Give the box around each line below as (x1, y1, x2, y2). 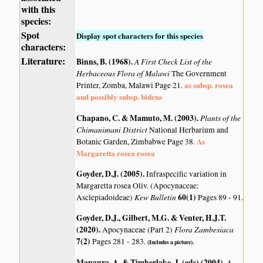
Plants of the (200, 112, 241, 123)
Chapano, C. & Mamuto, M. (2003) (76, 112, 197, 124)
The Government (171, 68, 227, 79)
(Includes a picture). (147, 238, 194, 247)
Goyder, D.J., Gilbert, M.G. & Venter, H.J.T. (76, 212, 227, 224)
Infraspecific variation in (146, 168, 227, 179)
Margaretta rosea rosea (76, 147, 156, 159)
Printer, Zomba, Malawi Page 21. (76, 80, 185, 91)
